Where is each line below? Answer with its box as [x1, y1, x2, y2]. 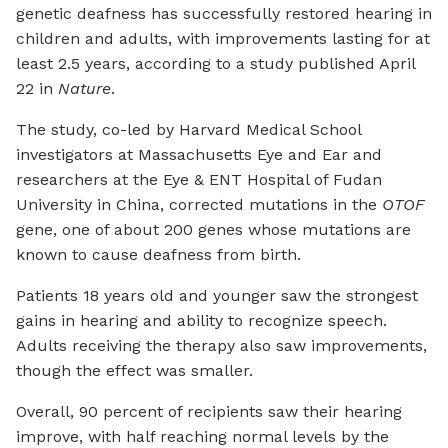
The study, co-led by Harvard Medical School [16, 120, 361, 140]
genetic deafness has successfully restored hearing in [16, 4, 432, 24]
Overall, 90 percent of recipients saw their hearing [16, 402, 402, 422]
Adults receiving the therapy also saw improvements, [16, 336, 427, 356]
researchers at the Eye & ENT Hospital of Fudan [16, 170, 382, 190]
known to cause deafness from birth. [16, 245, 301, 265]
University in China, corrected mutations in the [16, 195, 382, 215]
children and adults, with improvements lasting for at [16, 29, 430, 49]
